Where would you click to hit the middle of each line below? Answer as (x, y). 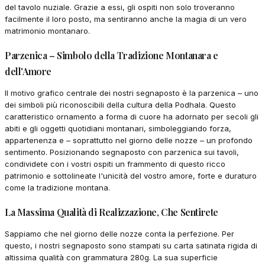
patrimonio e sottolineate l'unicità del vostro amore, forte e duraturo (131, 175)
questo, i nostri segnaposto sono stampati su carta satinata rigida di (131, 245)
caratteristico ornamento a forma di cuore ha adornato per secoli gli (132, 116)
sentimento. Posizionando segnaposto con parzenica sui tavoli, (122, 152)
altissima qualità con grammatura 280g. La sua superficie (111, 257)
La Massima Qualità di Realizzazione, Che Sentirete (112, 212)
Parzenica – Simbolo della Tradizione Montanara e (112, 55)
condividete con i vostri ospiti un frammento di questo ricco (115, 164)
